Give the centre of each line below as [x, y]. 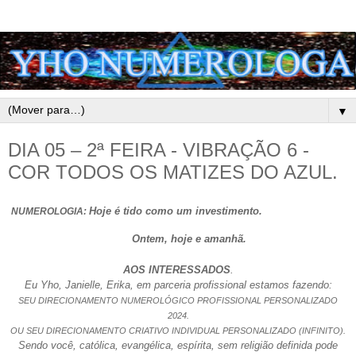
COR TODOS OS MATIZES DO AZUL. [173, 172]
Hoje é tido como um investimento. [176, 211]
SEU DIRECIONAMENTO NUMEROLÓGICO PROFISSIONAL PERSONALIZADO [178, 301]
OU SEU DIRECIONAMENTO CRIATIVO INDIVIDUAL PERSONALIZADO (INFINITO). [178, 331]
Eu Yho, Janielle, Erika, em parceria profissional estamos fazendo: [178, 285]
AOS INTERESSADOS [176, 270]
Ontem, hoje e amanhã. [178, 239]
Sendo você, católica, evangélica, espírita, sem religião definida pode [178, 346]
